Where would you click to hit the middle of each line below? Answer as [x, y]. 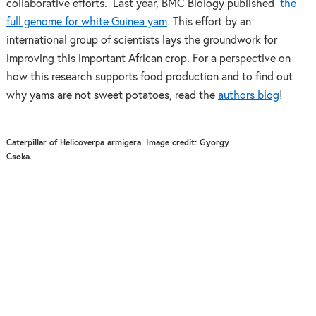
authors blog [248, 95]
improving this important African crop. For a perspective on [148, 59]
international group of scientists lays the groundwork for [141, 40]
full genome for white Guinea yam [86, 22]
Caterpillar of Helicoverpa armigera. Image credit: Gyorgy [117, 143]
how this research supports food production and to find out [149, 77]
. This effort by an [209, 22]
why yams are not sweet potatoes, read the [112, 95]
